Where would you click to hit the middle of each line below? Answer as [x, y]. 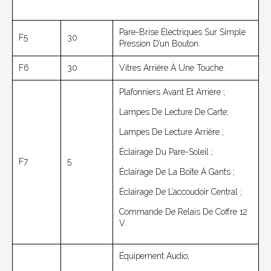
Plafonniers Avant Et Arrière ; [172, 92]
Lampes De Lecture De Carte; [174, 112]
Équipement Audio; [154, 256]
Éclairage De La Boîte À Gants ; [177, 171]
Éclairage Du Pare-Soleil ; [166, 152]
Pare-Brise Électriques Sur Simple [182, 32]
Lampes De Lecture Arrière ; [171, 132]
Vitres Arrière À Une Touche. [172, 67]
